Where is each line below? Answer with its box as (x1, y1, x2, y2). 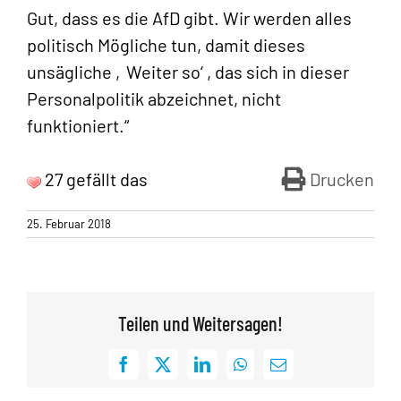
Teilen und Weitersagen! (118, 311, 283, 336)
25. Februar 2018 (27, 217, 111, 232)
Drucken (310, 168, 374, 191)
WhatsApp (238, 363, 308, 380)
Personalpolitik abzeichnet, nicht (27, 88, 281, 110)
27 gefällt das (41, 168, 148, 191)
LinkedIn (200, 363, 260, 380)
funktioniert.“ (27, 115, 129, 137)
